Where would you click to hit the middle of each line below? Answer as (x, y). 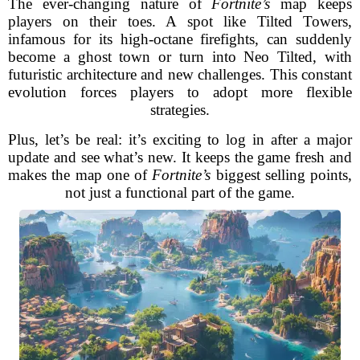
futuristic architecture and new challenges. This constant (180, 74)
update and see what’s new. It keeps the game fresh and (180, 157)
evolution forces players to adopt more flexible (180, 92)
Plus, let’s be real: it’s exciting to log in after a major (180, 139)
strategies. (180, 110)
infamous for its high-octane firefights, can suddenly (180, 39)
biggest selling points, (281, 175)
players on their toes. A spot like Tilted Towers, (180, 21)
